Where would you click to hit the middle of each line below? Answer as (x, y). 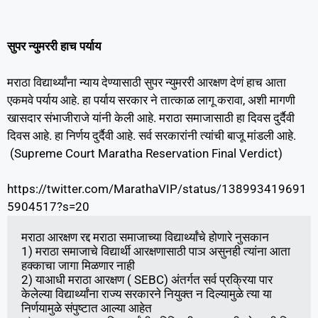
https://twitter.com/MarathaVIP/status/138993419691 (157, 189)
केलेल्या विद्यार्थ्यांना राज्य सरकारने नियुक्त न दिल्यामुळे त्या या (147, 294)
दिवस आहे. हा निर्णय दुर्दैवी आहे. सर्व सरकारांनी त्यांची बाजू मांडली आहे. (152, 135)
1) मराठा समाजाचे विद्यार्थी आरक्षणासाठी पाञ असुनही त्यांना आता (156, 252)
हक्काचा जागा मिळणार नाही (78, 266)
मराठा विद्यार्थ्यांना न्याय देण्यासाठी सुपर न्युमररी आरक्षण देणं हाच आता (147, 82)
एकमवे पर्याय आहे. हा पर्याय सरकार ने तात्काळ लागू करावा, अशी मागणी (151, 100)
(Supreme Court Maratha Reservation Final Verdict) (145, 153)
